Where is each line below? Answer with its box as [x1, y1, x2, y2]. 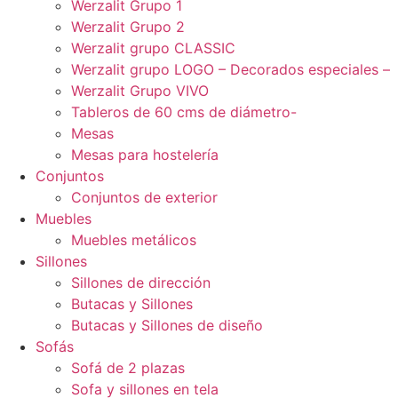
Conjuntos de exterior [71, 188, 218, 207]
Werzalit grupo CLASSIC [71, 39, 235, 58]
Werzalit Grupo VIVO [71, 82, 209, 100]
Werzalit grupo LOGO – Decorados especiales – [71, 60, 390, 79]
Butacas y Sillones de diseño [71, 316, 263, 335]
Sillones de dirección [71, 274, 211, 292]
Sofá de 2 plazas [71, 359, 185, 378]
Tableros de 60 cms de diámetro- [71, 103, 297, 122]
